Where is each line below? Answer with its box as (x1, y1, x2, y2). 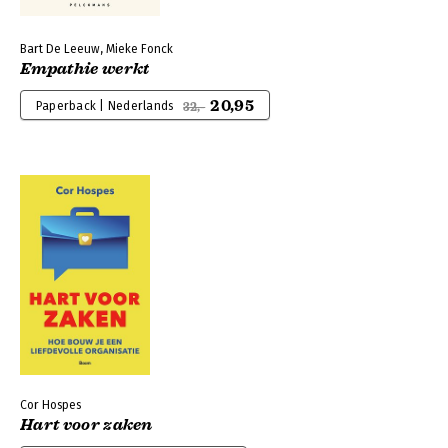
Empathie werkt (20, 59, 150, 79)
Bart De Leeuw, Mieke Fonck (20, 42, 173, 56)
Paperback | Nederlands (36, 99, 174, 113)
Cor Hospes (20, 398, 81, 412)
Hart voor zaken (20, 415, 153, 435)
